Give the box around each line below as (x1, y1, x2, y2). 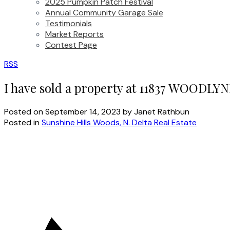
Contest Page (45, 40, 97, 50)
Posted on (4, 106, 45, 117)
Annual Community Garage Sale (45, 7, 163, 18)
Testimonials (45, 18, 92, 29)
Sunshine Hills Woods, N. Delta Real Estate (42, 117, 197, 128)
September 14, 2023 (45, 106, 121, 117)
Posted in (4, 117, 40, 128)
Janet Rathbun (134, 106, 189, 117)
